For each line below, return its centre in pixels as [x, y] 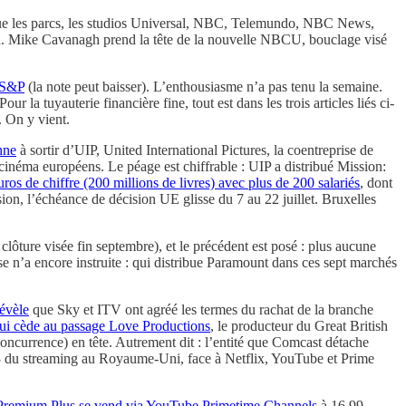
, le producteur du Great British [299, 326]
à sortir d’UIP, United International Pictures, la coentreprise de [195, 150]
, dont [376, 183]
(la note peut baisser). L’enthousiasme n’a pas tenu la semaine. [203, 87]
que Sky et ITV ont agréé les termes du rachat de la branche [201, 310]
